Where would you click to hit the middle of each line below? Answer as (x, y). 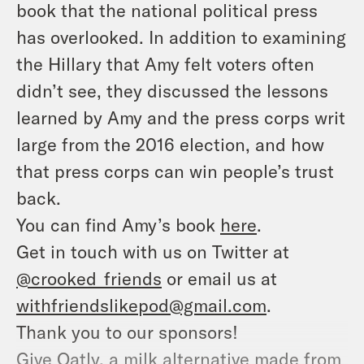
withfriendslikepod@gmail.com (141, 305)
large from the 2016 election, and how (170, 144)
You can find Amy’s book (118, 225)
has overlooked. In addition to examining (181, 37)
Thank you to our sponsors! (127, 332)
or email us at (219, 278)
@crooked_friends (89, 278)
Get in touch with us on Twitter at (153, 251)
